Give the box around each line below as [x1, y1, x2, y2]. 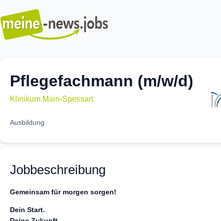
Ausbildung [10, 118, 44, 126]
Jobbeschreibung [10, 162, 106, 177]
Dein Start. [10, 206, 45, 214]
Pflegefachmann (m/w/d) [10, 72, 193, 90]
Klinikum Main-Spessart [10, 94, 93, 103]
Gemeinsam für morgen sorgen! [10, 187, 116, 196]
